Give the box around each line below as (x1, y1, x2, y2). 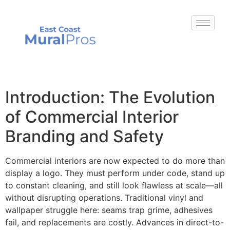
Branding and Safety (5, 126, 164, 146)
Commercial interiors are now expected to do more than (5, 155, 225, 166)
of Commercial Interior (5, 106, 179, 127)
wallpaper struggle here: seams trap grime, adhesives (5, 204, 213, 215)
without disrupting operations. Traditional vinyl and (5, 192, 203, 203)
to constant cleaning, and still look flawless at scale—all (5, 180, 223, 190)
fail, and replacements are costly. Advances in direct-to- (5, 217, 224, 227)
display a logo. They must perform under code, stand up (5, 167, 225, 178)
